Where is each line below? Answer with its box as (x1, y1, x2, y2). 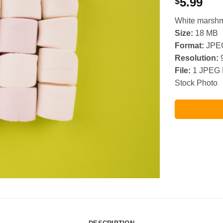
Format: (175, 41, 204, 50)
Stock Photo (175, 79, 218, 88)
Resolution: (175, 54, 219, 63)
